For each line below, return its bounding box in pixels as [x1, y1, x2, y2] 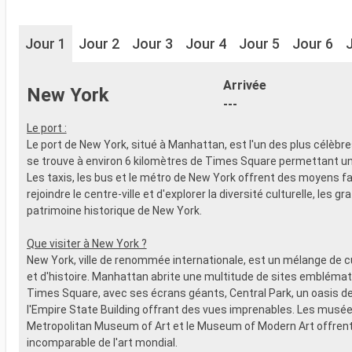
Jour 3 [132, 35, 173, 52]
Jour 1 [25, 35, 66, 52]
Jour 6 [292, 35, 333, 52]
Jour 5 [239, 35, 280, 52]
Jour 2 [79, 35, 119, 52]
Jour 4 [185, 35, 226, 52]
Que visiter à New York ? [26, 236, 147, 250]
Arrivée [222, 77, 266, 93]
